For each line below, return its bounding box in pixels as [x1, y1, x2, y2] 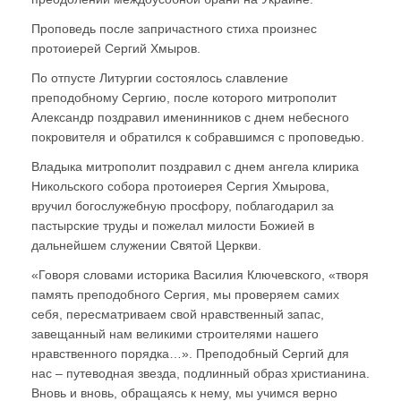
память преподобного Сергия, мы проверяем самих [31, 286, 339, 302]
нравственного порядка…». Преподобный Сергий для [31, 346, 349, 361]
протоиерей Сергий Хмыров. [31, 40, 200, 55]
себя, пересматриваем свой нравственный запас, [31, 306, 324, 321]
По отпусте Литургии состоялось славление [31, 70, 288, 85]
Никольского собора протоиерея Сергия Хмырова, [31, 178, 329, 193]
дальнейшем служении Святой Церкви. [31, 237, 261, 252]
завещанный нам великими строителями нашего [31, 326, 319, 341]
